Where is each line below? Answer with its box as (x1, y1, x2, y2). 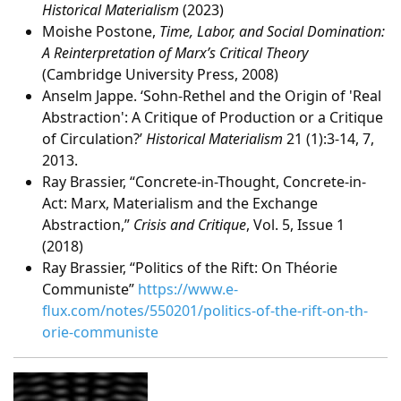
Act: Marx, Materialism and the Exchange (42, 193, 318, 213)
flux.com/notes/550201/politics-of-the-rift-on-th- (42, 301, 368, 320)
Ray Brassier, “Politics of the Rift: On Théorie (42, 258, 337, 277)
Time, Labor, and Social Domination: (159, 21, 385, 41)
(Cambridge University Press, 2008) (42, 64, 278, 84)
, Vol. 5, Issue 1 (246, 215, 345, 235)
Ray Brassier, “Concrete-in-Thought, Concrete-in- (42, 172, 366, 192)
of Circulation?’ (42, 129, 146, 149)
